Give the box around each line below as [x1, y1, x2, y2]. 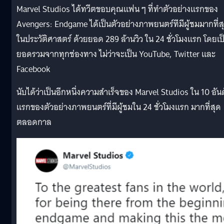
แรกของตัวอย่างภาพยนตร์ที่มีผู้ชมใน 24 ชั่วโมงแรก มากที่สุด [16, 99, 221, 114]
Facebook [16, 61, 50, 76]
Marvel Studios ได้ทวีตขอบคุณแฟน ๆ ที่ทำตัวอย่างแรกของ [16, 1, 218, 16]
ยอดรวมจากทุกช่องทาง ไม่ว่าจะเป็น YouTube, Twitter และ [16, 46, 215, 61]
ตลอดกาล [16, 114, 51, 129]
